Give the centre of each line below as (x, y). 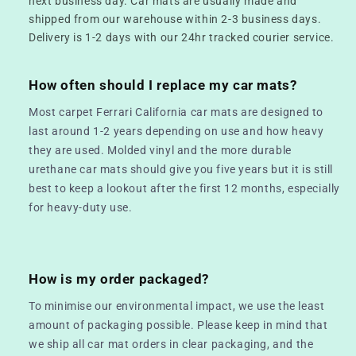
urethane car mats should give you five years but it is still (181, 169)
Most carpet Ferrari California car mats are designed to (176, 112)
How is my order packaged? (119, 279)
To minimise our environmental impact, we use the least (177, 306)
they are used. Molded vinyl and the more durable (160, 150)
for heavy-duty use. (81, 207)
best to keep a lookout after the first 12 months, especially (185, 188)
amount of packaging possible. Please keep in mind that (178, 325)
